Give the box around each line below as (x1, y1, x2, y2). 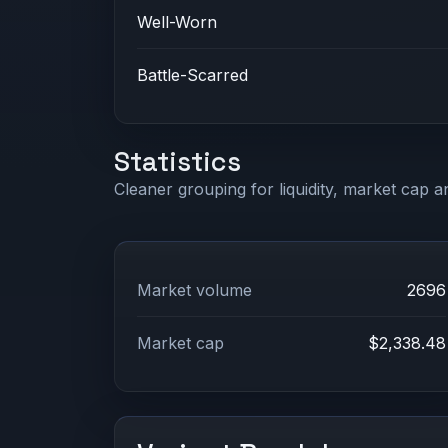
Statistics (114, 144, 241, 179)
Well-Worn (137, 12, 218, 33)
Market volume (137, 279, 253, 300)
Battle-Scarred (137, 64, 249, 85)
